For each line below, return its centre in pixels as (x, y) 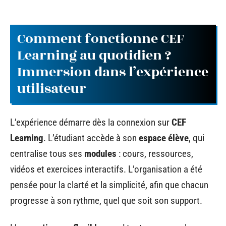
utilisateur (52, 89)
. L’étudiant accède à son (91, 138)
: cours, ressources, (155, 154)
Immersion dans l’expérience (113, 72)
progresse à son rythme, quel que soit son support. (106, 201)
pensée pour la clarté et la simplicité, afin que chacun (109, 185)
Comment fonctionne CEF (101, 39)
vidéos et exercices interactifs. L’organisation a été (106, 169)
